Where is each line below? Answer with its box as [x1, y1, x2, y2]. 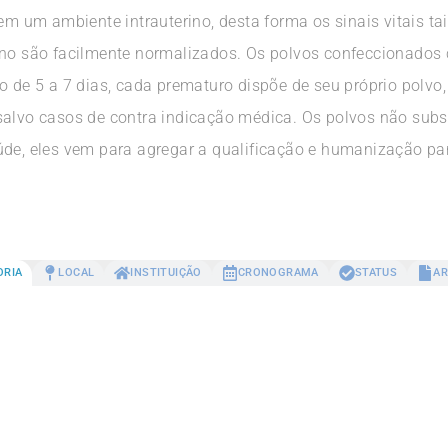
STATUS [354, 266, 398, 280]
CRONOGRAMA [237, 266, 319, 280]
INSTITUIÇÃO [130, 266, 202, 280]
